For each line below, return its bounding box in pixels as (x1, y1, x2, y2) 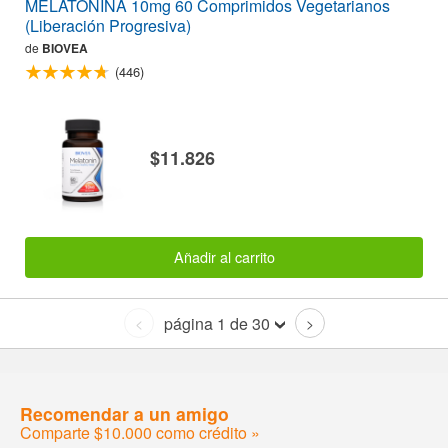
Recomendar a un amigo (20, 400, 229, 426)
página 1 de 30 (163, 311, 270, 335)
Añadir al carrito (173, 246, 275, 268)
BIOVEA (42, 38, 88, 57)
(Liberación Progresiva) (25, 13, 191, 37)
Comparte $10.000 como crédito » (20, 420, 260, 444)
